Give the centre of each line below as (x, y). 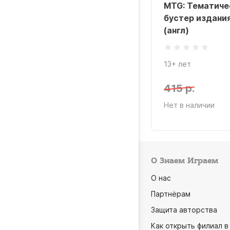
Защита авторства (184, 210)
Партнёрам (171, 194)
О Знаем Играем (185, 161)
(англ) (176, 30)
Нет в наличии (189, 105)
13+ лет (177, 64)
